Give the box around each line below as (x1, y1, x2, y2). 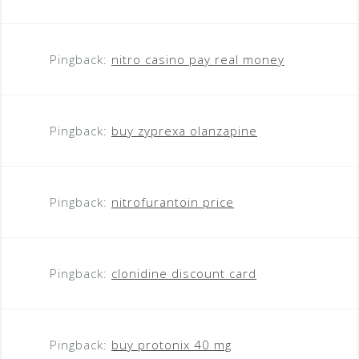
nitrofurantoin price (111, 193, 234, 210)
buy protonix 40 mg (111, 336, 232, 353)
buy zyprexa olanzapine (111, 122, 257, 139)
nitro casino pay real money (111, 50, 284, 67)
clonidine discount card (111, 264, 256, 281)
